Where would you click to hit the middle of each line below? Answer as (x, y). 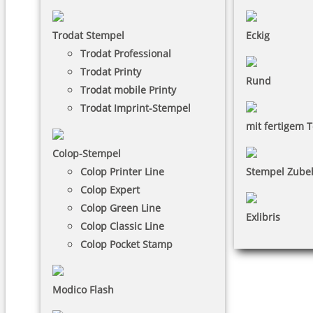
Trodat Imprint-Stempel (136, 108)
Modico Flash (83, 290)
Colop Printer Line (122, 172)
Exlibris (263, 217)
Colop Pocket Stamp (126, 244)
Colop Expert (110, 190)
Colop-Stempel (87, 153)
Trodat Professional (126, 53)
